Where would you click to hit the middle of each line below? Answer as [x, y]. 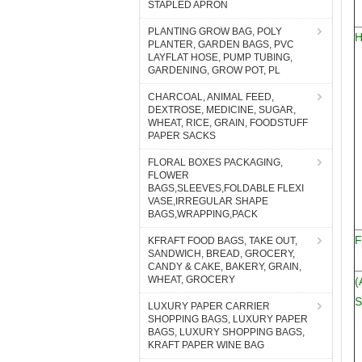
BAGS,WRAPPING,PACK [203, 214]
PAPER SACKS [182, 136]
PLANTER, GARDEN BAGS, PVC [221, 44]
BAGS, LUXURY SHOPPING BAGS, [226, 332]
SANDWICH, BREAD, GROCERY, [221, 254]
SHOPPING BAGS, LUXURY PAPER [228, 319]
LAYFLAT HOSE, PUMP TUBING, [220, 57]
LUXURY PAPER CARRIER [209, 306]
